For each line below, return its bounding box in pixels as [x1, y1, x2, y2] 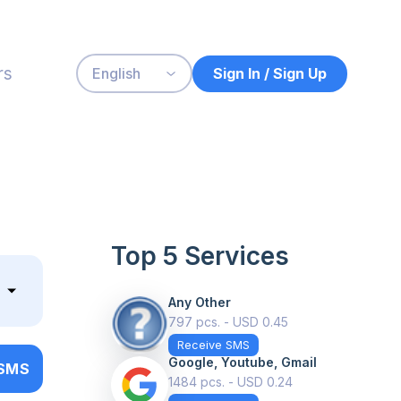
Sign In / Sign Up [213, 64, 327, 82]
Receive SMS [177, 338, 250, 352]
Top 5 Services [111, 241, 289, 271]
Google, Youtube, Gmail [168, 354, 317, 370]
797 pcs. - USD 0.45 [168, 314, 288, 329]
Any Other [168, 294, 231, 310]
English [92, 64, 141, 82]
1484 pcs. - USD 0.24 [168, 374, 293, 389]
